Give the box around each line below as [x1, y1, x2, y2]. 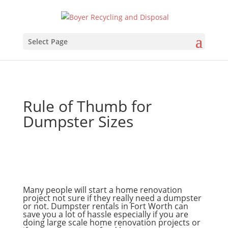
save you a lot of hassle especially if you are [22, 209, 188, 220]
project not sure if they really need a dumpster [22, 192, 202, 204]
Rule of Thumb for [22, 96, 152, 117]
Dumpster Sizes [22, 111, 133, 132]
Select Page [27, 36, 68, 46]
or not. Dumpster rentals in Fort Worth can [22, 201, 188, 212]
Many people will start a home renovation [22, 184, 182, 195]
